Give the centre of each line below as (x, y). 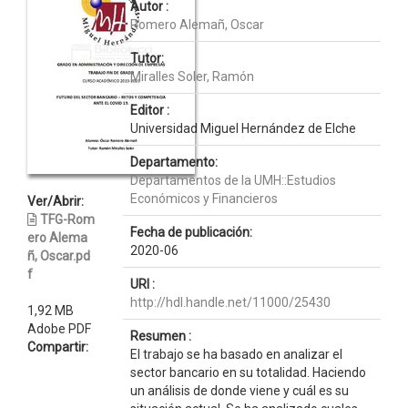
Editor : (149, 110)
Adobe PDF (59, 329)
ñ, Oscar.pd (59, 256)
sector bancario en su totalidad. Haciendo (248, 372)
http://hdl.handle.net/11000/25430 (230, 302)
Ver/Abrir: (56, 201)
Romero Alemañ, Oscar (197, 25)
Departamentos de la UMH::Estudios (233, 180)
